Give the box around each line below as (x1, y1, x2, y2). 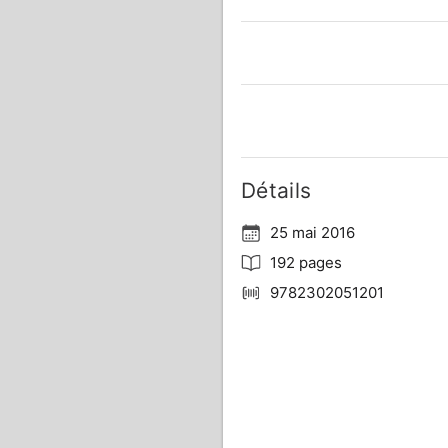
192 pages (269, 253, 342, 272)
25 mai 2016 (269, 223, 355, 242)
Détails (240, 178, 312, 203)
